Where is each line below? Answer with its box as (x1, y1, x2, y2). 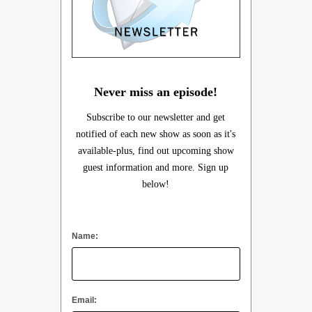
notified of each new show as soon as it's (76, 128, 236, 139)
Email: (71, 295, 97, 305)
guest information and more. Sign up (83, 162, 229, 173)
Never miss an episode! (94, 84, 218, 99)
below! (142, 178, 170, 189)
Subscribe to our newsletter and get (86, 111, 226, 123)
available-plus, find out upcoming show (77, 145, 234, 156)
